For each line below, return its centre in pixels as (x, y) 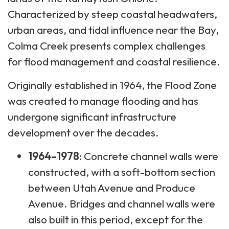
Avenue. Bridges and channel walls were (122, 203)
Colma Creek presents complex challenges (107, 45)
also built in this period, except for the (116, 219)
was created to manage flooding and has (103, 100)
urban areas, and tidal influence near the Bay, (113, 29)
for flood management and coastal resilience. (114, 61)
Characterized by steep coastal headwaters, (112, 14)
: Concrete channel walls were (149, 156)
